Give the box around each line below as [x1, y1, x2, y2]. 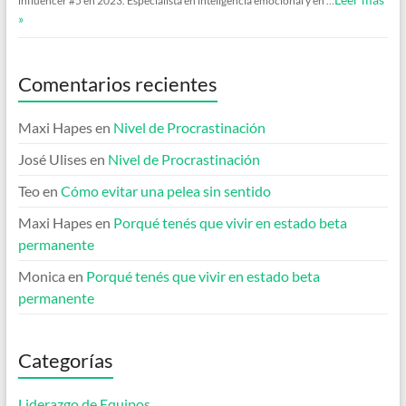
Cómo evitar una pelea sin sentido [60, 181, 271, 199]
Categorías [17, 347, 113, 372]
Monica [17, 266, 65, 285]
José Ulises [17, 150, 87, 168]
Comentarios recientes [17, 71, 217, 96]
